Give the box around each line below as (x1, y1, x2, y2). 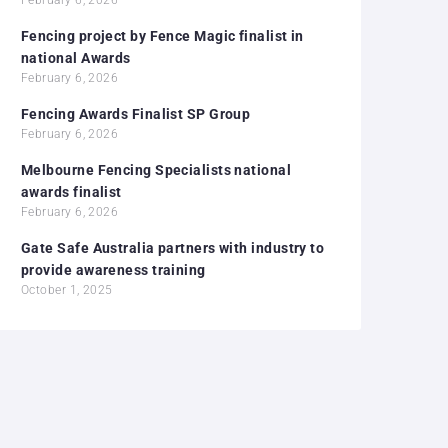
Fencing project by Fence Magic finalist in (21, 27, 304, 44)
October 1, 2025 (21, 282, 113, 297)
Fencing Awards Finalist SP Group (21, 105, 251, 122)
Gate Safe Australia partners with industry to (21, 239, 325, 256)
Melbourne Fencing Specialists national (21, 161, 292, 178)
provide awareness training (21, 261, 206, 278)
